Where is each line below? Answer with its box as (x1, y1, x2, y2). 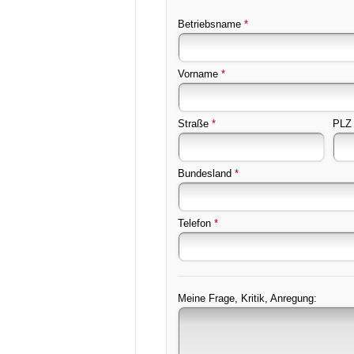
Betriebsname (178, 18, 241, 30)
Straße (178, 118, 209, 130)
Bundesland (178, 168, 232, 179)
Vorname (178, 68, 218, 80)
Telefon (178, 217, 211, 229)
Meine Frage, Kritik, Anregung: (178, 292, 317, 304)
